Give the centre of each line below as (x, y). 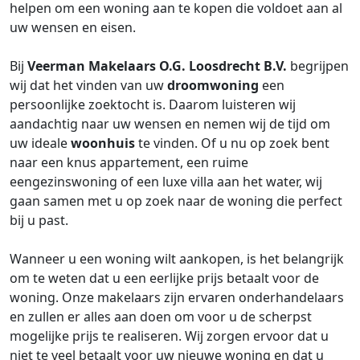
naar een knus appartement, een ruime (129, 162)
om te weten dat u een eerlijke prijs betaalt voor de (164, 278)
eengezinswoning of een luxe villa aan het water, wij (166, 182)
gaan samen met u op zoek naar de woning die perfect (176, 201)
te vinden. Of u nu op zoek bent (232, 143)
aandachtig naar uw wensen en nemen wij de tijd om (170, 124)
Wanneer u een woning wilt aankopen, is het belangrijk (177, 259)
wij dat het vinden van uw (88, 85)
